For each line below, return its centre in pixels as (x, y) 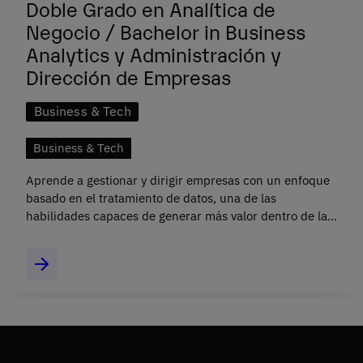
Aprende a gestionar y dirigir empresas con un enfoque (178, 181)
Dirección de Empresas (128, 77)
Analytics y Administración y (154, 54)
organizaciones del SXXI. (94, 234)
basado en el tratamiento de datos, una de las (151, 199)
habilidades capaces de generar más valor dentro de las (179, 216)
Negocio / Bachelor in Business (166, 31)
